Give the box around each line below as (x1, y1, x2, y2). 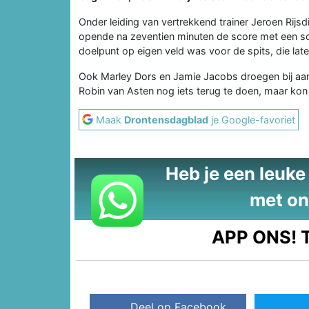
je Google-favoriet (208, 113, 295, 126)
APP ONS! (212, 226, 297, 248)
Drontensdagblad (124, 113, 208, 126)
